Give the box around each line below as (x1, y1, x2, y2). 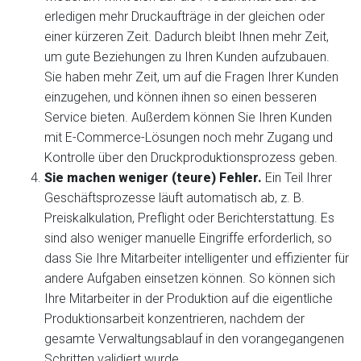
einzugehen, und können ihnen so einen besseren (44, 89, 317, 105)
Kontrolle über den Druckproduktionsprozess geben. (44, 150, 338, 165)
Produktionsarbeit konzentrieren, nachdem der (44, 311, 305, 326)
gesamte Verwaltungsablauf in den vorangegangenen (44, 331, 344, 346)
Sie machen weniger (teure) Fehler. (44, 170, 265, 185)
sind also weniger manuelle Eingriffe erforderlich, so (44, 230, 332, 246)
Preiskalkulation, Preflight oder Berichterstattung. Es (44, 210, 334, 226)
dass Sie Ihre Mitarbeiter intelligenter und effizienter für (44, 251, 349, 266)
